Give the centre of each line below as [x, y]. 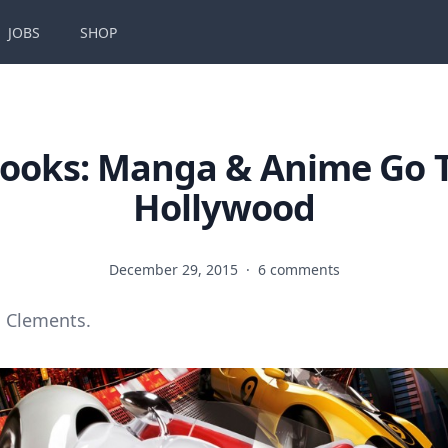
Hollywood [224, 207]
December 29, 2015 [175, 269]
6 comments [298, 269]
